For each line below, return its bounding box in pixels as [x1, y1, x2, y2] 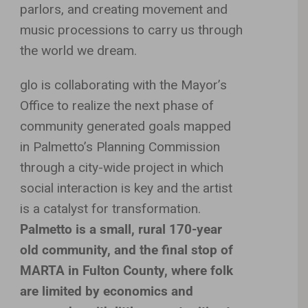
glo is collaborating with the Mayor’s [20, 76, 228, 93]
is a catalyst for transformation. [20, 200, 201, 217]
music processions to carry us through [20, 21, 243, 38]
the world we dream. [20, 42, 137, 58]
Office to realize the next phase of [20, 97, 214, 113]
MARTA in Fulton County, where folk [20, 262, 234, 278]
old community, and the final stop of [20, 241, 234, 258]
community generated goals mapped [20, 118, 232, 134]
